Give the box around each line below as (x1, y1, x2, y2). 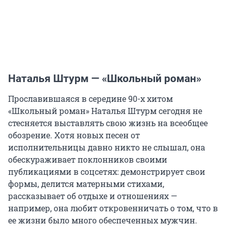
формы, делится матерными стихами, (8, 178, 164, 189)
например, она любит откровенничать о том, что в (8, 202, 218, 213)
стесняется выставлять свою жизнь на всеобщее (8, 117, 208, 128)
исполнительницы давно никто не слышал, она (8, 141, 205, 153)
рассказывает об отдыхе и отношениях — (8, 190, 177, 201)
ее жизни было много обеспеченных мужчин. (8, 214, 197, 225)
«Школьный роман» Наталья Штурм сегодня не (8, 105, 202, 116)
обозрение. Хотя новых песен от (8, 129, 140, 140)
